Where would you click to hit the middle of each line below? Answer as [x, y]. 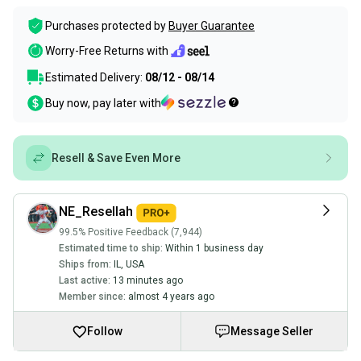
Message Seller [272, 331]
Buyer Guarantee [212, 26]
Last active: [85, 280]
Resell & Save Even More [116, 158]
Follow [105, 331]
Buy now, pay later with [103, 103]
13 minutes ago [148, 280]
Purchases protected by [106, 26]
